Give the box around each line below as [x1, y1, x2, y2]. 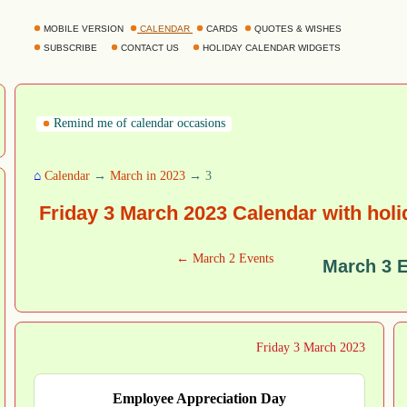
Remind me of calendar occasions [50, 116, 225, 130]
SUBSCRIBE [41, 43, 100, 53]
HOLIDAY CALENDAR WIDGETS [200, 43, 343, 53]
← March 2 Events [175, 252, 273, 266]
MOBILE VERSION [41, 24, 126, 34]
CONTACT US [118, 43, 182, 53]
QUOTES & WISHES [252, 24, 344, 34]
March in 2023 [110, 169, 185, 183]
